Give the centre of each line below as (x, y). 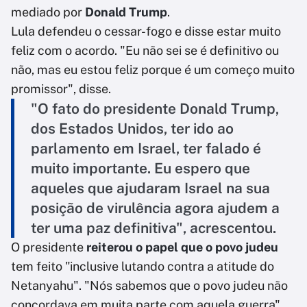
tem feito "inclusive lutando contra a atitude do (143, 267)
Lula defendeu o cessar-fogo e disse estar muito (146, 32)
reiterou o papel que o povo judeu (182, 247)
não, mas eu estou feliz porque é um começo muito (153, 70)
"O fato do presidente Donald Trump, (155, 109)
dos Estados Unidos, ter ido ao (132, 129)
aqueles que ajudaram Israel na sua (150, 188)
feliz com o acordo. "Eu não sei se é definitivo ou (145, 51)
